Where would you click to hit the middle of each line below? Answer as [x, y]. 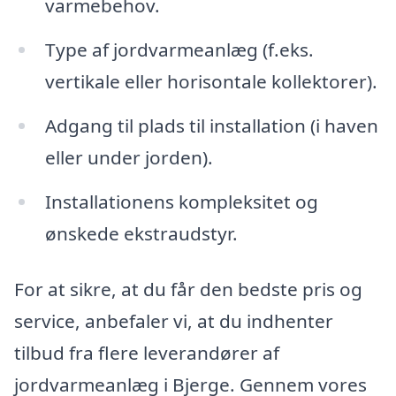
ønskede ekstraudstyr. [141, 233]
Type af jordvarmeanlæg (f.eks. [179, 49]
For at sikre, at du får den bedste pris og [188, 289]
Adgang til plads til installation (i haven [211, 125]
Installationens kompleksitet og [181, 201]
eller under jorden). [129, 157]
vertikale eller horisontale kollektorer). [211, 81]
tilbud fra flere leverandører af [147, 353]
